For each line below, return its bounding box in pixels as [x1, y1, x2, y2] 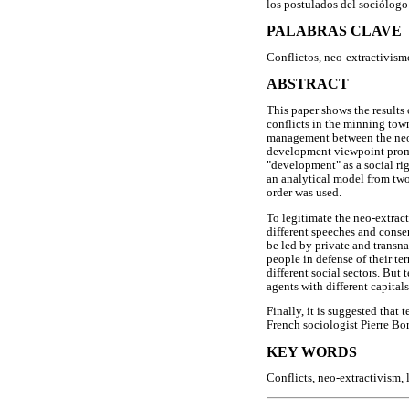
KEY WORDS [267, 343, 357, 360]
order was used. [267, 185, 341, 199]
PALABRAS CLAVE [267, 23, 402, 39]
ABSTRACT [267, 76, 349, 92]
